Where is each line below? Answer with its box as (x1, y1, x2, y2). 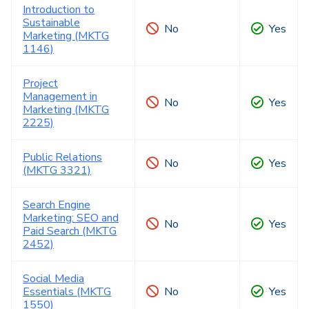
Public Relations (23, 150, 102, 165)
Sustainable (23, 15, 80, 30)
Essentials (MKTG (23, 284, 111, 299)
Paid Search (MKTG (23, 223, 117, 239)
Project (23, 76, 58, 91)
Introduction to (23, 2, 94, 17)
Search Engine (23, 197, 90, 212)
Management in (23, 89, 97, 104)
